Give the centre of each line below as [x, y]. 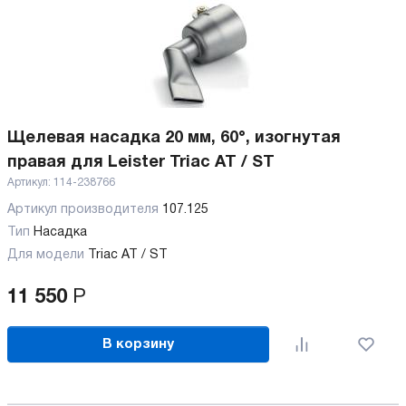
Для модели [46, 255]
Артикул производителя [85, 210]
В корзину [139, 344]
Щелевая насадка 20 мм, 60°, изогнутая [174, 138]
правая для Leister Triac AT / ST [141, 163]
